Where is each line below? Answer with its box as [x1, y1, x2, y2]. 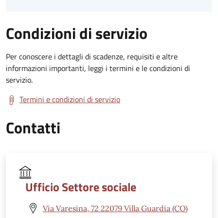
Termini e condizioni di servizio [19, 93, 120, 106]
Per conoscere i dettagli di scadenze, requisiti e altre [6, 51, 178, 63]
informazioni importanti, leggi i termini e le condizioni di [6, 62, 190, 74]
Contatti [6, 116, 60, 140]
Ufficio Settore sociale [25, 178, 136, 196]
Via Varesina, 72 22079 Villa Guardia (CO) [43, 203, 188, 213]
